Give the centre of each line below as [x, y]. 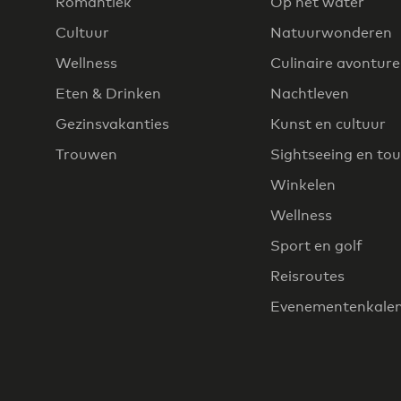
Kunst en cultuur [328, 124]
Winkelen [303, 185]
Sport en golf [316, 246]
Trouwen [86, 155]
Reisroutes [307, 277]
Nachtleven [310, 94]
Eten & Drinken [108, 94]
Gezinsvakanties [112, 124]
